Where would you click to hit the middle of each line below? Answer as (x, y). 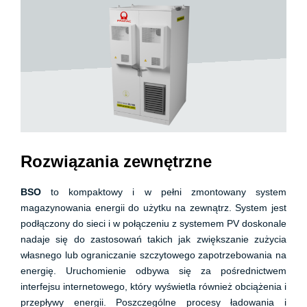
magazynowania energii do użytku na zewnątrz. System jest (153, 208)
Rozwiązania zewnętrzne (116, 161)
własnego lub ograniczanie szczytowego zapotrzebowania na (153, 255)
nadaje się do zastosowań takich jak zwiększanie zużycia (153, 239)
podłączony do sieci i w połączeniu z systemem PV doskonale (153, 223)
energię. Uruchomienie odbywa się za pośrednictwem (153, 271)
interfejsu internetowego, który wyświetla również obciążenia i (153, 286)
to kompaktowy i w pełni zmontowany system (164, 192)
